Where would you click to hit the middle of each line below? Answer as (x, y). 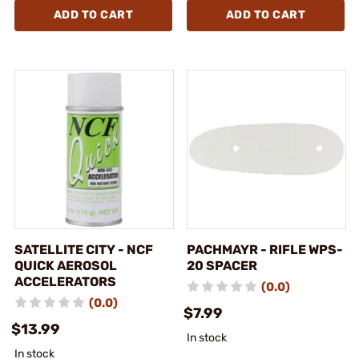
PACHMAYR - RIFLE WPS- (265, 249)
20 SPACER (222, 265)
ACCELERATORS (65, 281)
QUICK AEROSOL (66, 265)
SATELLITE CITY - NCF (84, 249)
